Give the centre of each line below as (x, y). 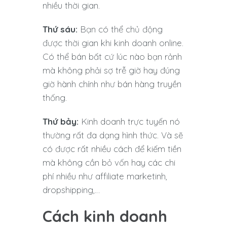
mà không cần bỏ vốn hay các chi (109, 162)
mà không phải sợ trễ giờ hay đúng (111, 70)
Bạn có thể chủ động (120, 29)
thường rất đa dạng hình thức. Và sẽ (113, 135)
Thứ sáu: (60, 29)
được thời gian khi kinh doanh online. (113, 43)
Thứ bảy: (61, 121)
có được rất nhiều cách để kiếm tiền (112, 148)
